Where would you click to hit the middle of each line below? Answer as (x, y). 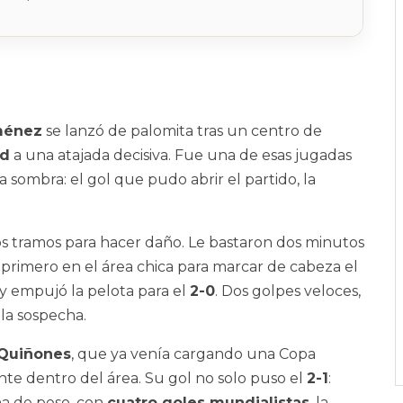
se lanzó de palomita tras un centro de (182, 131)
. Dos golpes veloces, (288, 291)
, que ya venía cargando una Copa (193, 354)
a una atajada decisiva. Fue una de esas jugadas (181, 156)
